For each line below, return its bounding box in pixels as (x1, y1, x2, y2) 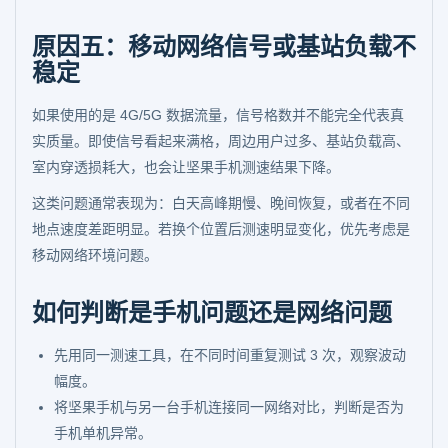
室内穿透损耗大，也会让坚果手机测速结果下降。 (32, 159, 340, 175)
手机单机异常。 (54, 425, 152, 441)
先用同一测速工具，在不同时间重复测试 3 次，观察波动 (54, 347, 406, 363)
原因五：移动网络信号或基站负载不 (32, 33, 416, 60)
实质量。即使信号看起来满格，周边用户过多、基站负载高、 (32, 133, 410, 149)
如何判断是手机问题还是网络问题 (32, 299, 392, 326)
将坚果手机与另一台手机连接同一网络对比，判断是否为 (54, 399, 404, 415)
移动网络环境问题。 (32, 247, 158, 263)
